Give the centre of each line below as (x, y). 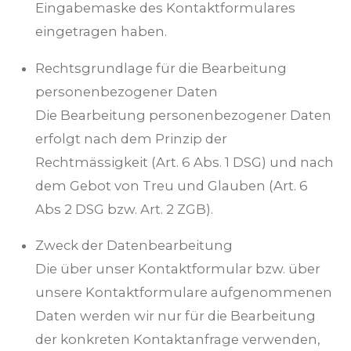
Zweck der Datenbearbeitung (134, 246)
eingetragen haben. (101, 31)
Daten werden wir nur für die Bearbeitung (175, 316)
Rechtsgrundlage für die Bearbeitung (161, 68)
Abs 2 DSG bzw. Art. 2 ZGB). (124, 209)
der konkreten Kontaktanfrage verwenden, (178, 340)
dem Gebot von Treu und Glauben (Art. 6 (172, 185)
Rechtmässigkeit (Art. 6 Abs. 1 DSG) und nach (185, 162)
